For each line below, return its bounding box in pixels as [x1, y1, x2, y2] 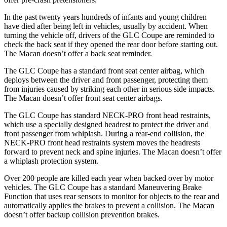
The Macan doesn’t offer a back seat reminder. [4, 49, 152, 58]
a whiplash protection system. [4, 156, 98, 165]
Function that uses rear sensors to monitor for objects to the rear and [4, 192, 219, 201]
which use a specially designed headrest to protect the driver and [4, 120, 209, 129]
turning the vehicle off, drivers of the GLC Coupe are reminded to [4, 30, 214, 40]
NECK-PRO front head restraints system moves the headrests [4, 138, 200, 147]
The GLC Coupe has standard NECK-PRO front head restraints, [4, 110, 211, 120]
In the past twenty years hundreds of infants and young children [4, 12, 207, 21]
